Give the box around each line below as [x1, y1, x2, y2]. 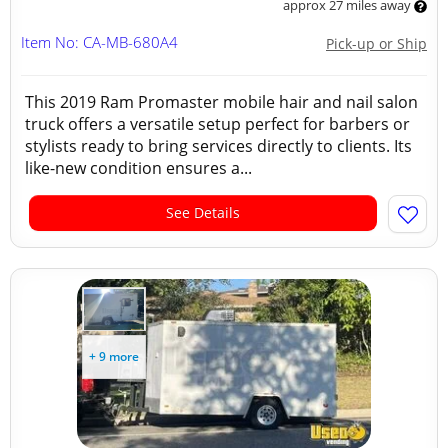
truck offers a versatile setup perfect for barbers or [25, 113, 410, 135]
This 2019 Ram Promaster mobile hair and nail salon [25, 91, 418, 113]
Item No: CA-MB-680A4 [21, 32, 178, 52]
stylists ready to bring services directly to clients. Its [25, 135, 412, 157]
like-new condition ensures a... [25, 157, 252, 179]
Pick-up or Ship [326, 34, 427, 53]
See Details [166, 203, 240, 222]
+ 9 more [89, 348, 139, 365]
